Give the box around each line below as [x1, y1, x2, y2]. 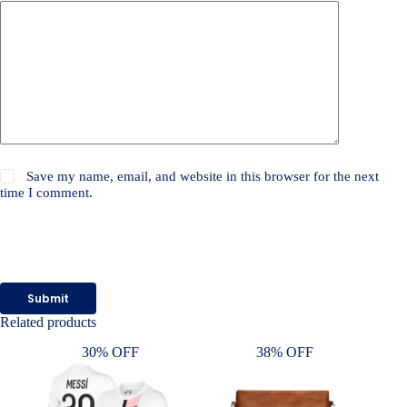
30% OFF [81, 344, 139, 361]
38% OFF [255, 344, 313, 361]
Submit [27, 290, 69, 306]
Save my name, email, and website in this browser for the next [26, 169, 380, 184]
